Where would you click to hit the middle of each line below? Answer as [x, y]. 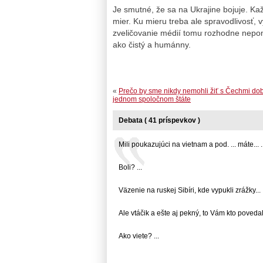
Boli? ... [130, 168]
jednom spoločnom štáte [152, 100]
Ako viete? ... [139, 236]
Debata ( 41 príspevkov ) [159, 121]
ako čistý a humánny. [152, 44]
